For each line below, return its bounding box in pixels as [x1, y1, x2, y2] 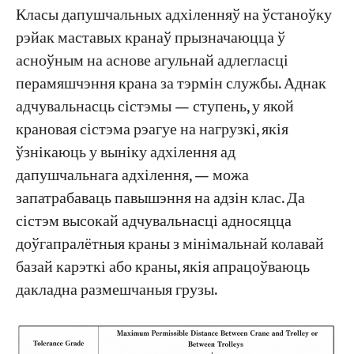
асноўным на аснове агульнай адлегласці [15, 48, 288, 75]
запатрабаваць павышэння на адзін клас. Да [15, 186, 305, 213]
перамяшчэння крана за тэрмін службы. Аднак [15, 71, 326, 98]
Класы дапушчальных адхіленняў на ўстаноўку [15, 2, 332, 29]
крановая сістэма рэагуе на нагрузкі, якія [15, 117, 288, 144]
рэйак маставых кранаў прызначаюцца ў [15, 25, 285, 52]
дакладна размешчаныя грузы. [15, 277, 217, 304]
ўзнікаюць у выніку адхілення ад [15, 140, 235, 167]
